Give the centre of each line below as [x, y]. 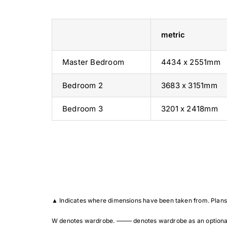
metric [173, 35]
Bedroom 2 [82, 86]
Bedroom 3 [82, 109]
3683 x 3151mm [189, 86]
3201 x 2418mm [189, 109]
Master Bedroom [93, 62]
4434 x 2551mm [191, 62]
